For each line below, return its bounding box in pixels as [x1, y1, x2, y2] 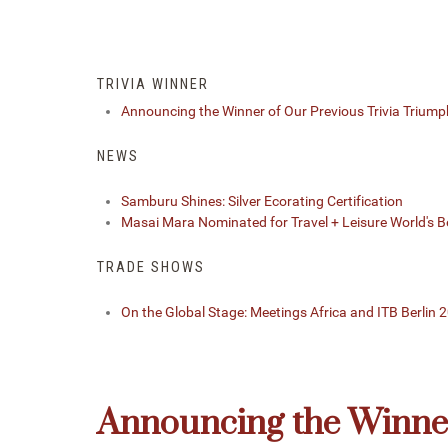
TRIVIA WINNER [97, 76, 209, 94]
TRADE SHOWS [97, 258, 205, 276]
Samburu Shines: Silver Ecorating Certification [121, 192, 403, 210]
